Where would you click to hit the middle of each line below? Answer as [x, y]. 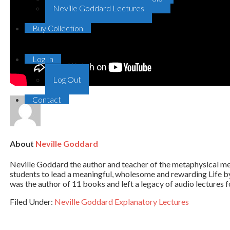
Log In [43, 59]
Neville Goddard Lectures [99, 8]
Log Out [67, 79]
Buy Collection [58, 28]
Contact [47, 99]
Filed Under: [32, 202]
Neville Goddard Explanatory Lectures [122, 202]
